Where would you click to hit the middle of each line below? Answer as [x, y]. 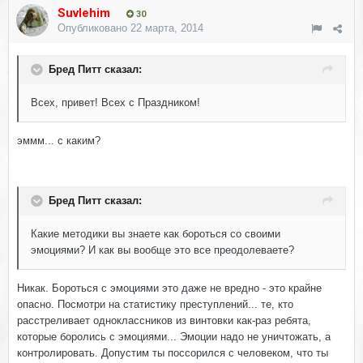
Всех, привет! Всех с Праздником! [115, 103]
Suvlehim [84, 13]
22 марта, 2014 [167, 28]
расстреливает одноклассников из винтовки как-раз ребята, [164, 321]
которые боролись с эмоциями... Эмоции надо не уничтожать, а [174, 337]
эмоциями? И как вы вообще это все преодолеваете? [162, 250]
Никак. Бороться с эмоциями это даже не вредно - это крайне [169, 288]
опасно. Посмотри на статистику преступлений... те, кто [155, 305]
